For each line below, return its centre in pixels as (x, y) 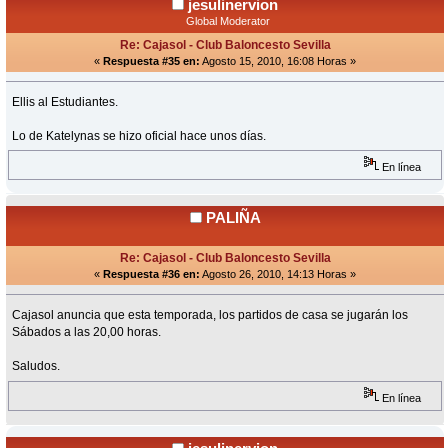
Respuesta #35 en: (151, 61)
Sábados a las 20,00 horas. (87, 332)
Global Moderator (227, 21)
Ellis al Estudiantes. (65, 102)
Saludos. (36, 366)
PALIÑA (233, 218)
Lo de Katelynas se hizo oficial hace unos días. (139, 136)
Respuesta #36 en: (151, 274)
